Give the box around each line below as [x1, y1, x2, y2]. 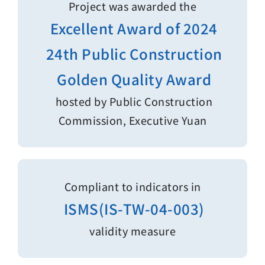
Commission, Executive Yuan [58, 112, 207, 128]
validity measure [89, 223, 176, 238]
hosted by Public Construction [53, 93, 212, 109]
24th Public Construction [46, 43, 222, 64]
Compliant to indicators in [64, 179, 201, 194]
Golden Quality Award [57, 69, 211, 89]
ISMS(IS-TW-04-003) [63, 198, 205, 219]
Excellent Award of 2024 [50, 18, 218, 38]
